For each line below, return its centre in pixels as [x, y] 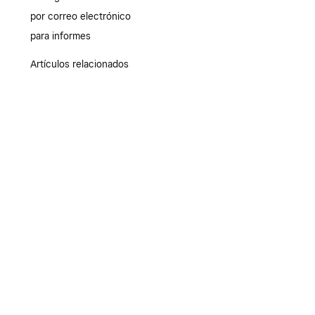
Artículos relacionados [79, 64]
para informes [60, 36]
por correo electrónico [80, 16]
